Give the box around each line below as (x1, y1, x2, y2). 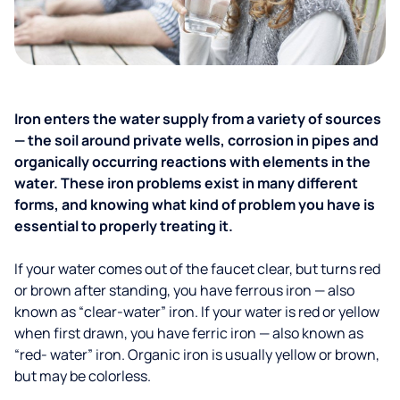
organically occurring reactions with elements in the (14, 152, 371, 171)
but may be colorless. (14, 366, 151, 386)
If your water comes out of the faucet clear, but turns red (14, 259, 380, 279)
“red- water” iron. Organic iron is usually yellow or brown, (14, 345, 379, 364)
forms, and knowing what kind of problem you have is (14, 195, 375, 214)
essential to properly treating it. (14, 216, 233, 236)
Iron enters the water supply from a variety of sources (14, 109, 381, 129)
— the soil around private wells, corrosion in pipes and (14, 130, 379, 150)
